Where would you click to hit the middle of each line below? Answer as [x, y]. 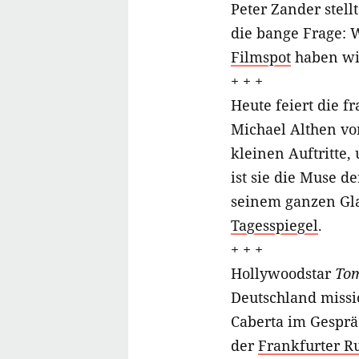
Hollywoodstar [283, 274]
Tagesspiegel [274, 226]
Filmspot [261, 57]
